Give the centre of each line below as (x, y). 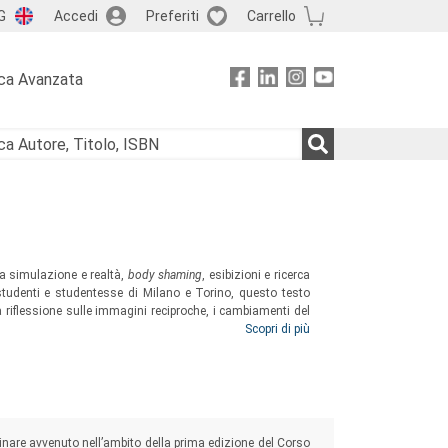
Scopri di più (277, 329)
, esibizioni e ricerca (256, 275)
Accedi (75, 15)
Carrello (271, 15)
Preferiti (172, 15)
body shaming (165, 275)
